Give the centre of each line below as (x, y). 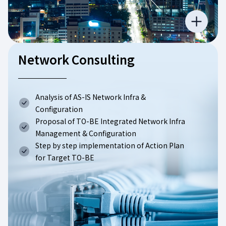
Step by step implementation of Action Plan (110, 145)
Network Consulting (76, 59)
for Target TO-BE (65, 157)
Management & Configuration (86, 133)
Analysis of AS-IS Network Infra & (91, 97)
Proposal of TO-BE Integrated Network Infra (110, 121)
